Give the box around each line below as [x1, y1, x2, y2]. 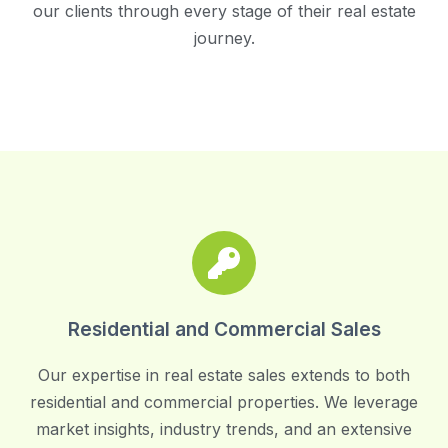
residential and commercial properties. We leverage [30, 392, 418, 412]
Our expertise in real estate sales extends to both [38, 365, 410, 385]
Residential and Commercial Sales [67, 317, 381, 341]
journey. [193, 28, 255, 48]
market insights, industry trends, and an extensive [36, 419, 412, 439]
